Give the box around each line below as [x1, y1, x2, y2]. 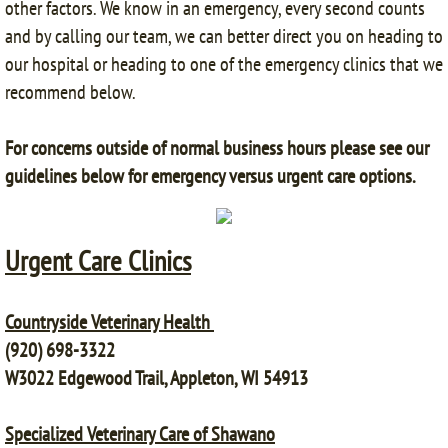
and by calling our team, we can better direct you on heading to [5, 23, 443, 49]
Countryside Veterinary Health [5, 309, 214, 335]
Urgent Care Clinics [5, 242, 191, 279]
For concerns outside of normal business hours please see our [5, 135, 429, 161]
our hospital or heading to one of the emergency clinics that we [5, 51, 443, 77]
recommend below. [5, 79, 139, 105]
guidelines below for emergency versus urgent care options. [5, 163, 416, 189]
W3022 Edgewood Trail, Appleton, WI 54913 [5, 365, 308, 391]
